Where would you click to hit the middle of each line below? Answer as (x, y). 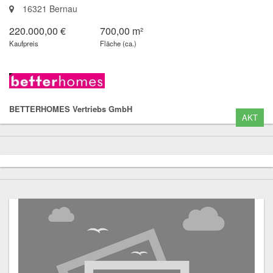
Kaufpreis (24, 43)
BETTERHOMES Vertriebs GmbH (71, 108)
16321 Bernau (49, 8)
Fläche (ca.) (119, 43)
